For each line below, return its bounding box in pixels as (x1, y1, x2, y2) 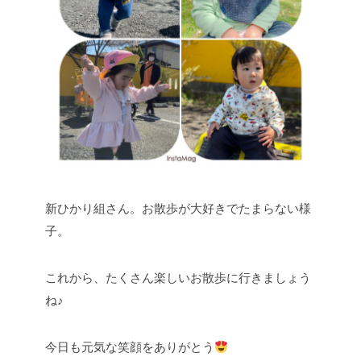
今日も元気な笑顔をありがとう (45, 340, 214, 355)
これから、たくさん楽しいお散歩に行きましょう (45, 271, 311, 285)
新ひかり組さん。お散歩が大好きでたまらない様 (45, 201, 311, 216)
